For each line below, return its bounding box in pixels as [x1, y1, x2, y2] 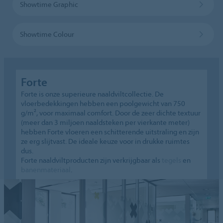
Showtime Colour [19, 29, 74, 39]
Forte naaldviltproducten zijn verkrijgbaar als [21, 155, 162, 165]
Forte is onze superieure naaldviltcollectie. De [21, 89, 164, 99]
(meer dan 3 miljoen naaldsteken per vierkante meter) [21, 117, 190, 127]
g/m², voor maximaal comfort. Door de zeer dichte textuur [21, 108, 201, 117]
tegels [162, 155, 182, 165]
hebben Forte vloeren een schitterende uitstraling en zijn [21, 126, 200, 136]
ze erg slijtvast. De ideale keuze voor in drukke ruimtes [21, 136, 190, 146]
